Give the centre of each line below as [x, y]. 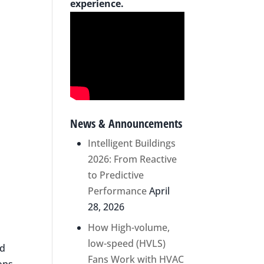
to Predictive [116, 175]
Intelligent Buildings [132, 143]
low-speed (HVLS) [127, 243]
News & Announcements [126, 123]
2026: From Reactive [133, 159]
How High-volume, [129, 227]
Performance [118, 191]
